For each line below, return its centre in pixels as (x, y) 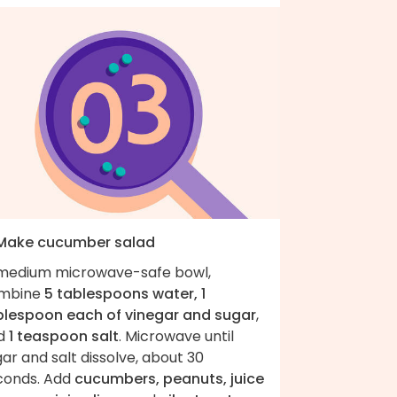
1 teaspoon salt (64, 336)
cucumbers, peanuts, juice (169, 378)
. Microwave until (176, 336)
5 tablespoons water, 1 (125, 293)
